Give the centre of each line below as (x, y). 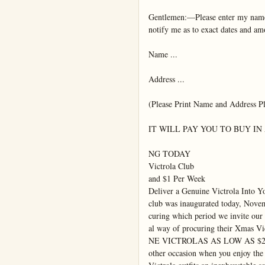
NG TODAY (169, 154)
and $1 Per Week (177, 179)
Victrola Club (171, 166)
